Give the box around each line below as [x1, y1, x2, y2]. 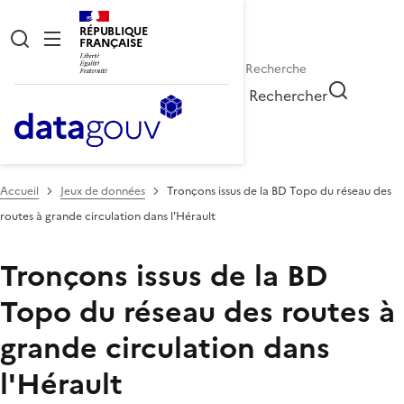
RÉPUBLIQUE [79, 23, 148, 40]
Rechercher [249, 84, 328, 106]
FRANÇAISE [79, 34, 142, 51]
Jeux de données [60, 182, 145, 199]
